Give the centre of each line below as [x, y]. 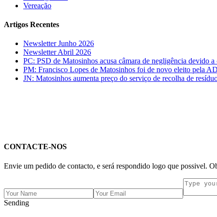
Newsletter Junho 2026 [59, 44]
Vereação [37, 5]
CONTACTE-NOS [35, 147]
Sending [16, 202]
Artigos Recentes [31, 24]
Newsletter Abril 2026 [57, 52]
